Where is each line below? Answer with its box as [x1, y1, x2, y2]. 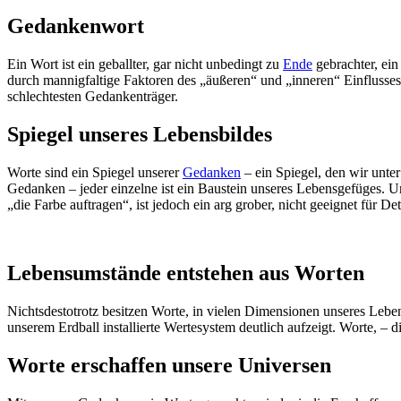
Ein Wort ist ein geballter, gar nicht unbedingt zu [7, 56, 283, 73]
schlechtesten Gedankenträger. [7, 89, 178, 105]
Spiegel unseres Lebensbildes [7, 123, 272, 147]
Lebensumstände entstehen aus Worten [7, 261, 364, 286]
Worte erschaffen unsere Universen [7, 353, 331, 377]
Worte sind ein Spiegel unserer [7, 165, 183, 181]
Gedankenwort [7, 14, 144, 38]
